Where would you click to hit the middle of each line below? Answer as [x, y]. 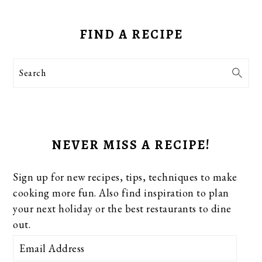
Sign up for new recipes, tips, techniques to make [125, 177]
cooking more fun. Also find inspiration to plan [121, 193]
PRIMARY [51, 14]
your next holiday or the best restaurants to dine [122, 209]
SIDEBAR [49, 33]
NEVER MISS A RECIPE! [131, 145]
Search [32, 73]
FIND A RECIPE [131, 35]
